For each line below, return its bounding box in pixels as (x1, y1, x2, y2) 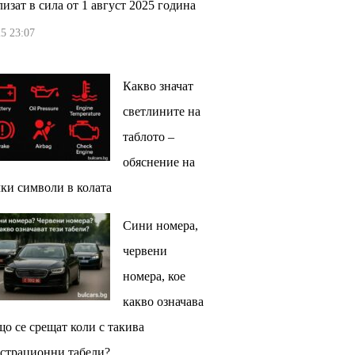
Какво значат (122, 78, 193, 93)
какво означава (122, 294, 204, 308)
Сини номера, (122, 218, 198, 232)
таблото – (122, 129, 174, 143)
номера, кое (122, 269, 185, 283)
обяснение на (122, 155, 195, 169)
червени (122, 243, 167, 258)
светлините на (122, 104, 200, 118)
